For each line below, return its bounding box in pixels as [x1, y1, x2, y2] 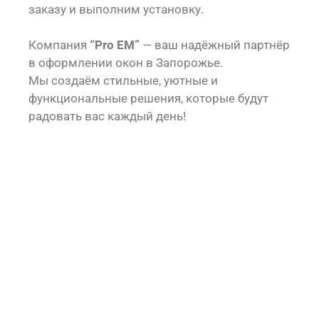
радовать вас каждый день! [28, 109, 186, 123]
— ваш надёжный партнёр [140, 38, 290, 52]
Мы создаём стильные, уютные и [28, 73, 218, 88]
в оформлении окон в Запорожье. [28, 56, 223, 70]
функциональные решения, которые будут [28, 91, 268, 105]
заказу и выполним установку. [28, 1, 204, 16]
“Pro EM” [90, 38, 140, 52]
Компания [28, 38, 90, 52]
